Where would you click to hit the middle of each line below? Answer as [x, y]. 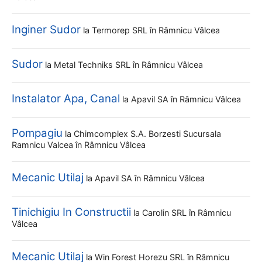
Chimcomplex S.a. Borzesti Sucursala [147, 134]
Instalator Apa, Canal [66, 99]
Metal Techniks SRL [93, 65]
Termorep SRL [121, 30]
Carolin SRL [166, 213]
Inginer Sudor [46, 30]
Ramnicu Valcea [44, 145]
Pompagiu [37, 133]
